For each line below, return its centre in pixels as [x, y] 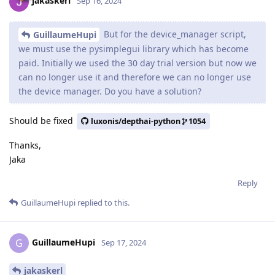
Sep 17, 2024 [124, 243]
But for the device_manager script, [174, 34]
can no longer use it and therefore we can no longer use [135, 77]
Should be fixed [42, 120]
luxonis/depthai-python [136, 122]
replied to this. [103, 203]
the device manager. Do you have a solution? [110, 91]
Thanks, [25, 145]
